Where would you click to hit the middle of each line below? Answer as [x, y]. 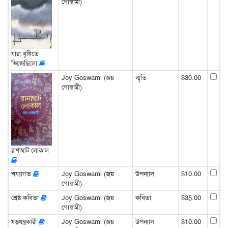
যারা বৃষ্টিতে [25, 54]
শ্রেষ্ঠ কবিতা [26, 198]
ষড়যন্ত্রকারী [25, 222]
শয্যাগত [22, 174]
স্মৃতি [141, 78]
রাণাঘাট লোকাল [30, 150]
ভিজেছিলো [25, 64]
